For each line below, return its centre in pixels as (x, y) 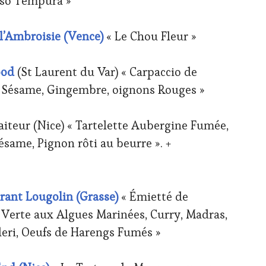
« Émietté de (153, 196)
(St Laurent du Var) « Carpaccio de (107, 72)
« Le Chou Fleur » (151, 36)
